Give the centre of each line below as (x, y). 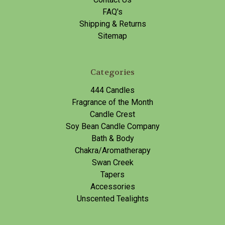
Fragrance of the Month (113, 102)
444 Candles (113, 90)
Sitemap (113, 36)
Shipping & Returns (113, 24)
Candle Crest (113, 114)
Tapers (113, 175)
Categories (113, 72)
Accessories (113, 187)
